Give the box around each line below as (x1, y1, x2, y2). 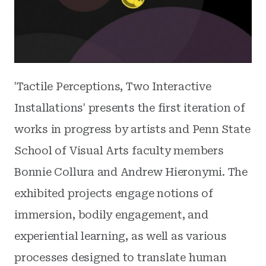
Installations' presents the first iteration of (14, 101, 245, 114)
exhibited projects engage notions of (14, 186, 213, 199)
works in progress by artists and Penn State (14, 122, 251, 135)
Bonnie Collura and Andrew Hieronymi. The (14, 165, 248, 178)
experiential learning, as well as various (14, 229, 227, 242)
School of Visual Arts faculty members (14, 144, 224, 157)
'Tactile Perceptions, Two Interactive (14, 80, 211, 93)
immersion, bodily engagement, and (14, 208, 208, 221)
